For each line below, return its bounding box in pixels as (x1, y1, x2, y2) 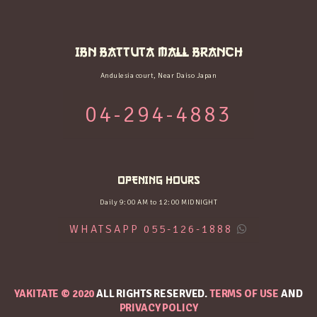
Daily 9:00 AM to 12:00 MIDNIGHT (99, 197, 218, 207)
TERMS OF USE (209, 287, 279, 301)
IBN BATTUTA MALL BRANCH (74, 43, 243, 59)
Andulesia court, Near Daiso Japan (100, 70, 217, 80)
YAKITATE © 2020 (14, 287, 95, 301)
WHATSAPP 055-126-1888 (69, 222, 233, 237)
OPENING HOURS (117, 174, 200, 186)
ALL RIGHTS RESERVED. (94, 287, 209, 301)
